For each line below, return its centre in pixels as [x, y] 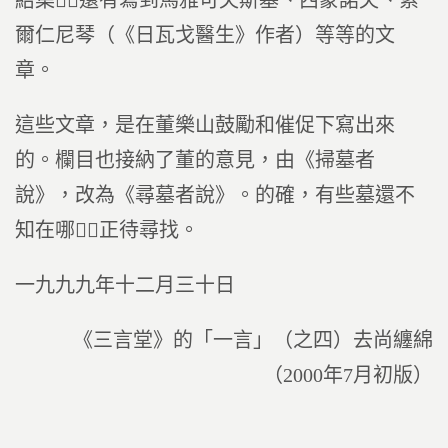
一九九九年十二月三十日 [125, 285]
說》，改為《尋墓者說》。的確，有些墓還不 [215, 195]
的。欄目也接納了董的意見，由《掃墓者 [195, 160]
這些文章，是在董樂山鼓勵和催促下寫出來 [205, 125]
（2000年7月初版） [348, 375]
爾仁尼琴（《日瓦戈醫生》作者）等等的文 [205, 35]
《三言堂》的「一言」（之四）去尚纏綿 [253, 340]
